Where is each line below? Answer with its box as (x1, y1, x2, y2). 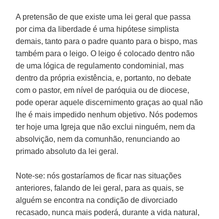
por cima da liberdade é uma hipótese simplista (16, 24, 179, 33)
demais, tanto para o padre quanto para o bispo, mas (16, 37, 198, 45)
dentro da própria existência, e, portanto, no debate (16, 73, 192, 82)
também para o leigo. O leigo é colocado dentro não (16, 49, 195, 58)
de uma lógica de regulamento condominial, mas (16, 61, 184, 70)
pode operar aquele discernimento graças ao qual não (16, 98, 203, 107)
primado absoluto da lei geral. (16, 147, 119, 155)
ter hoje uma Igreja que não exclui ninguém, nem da (16, 122, 196, 131)
